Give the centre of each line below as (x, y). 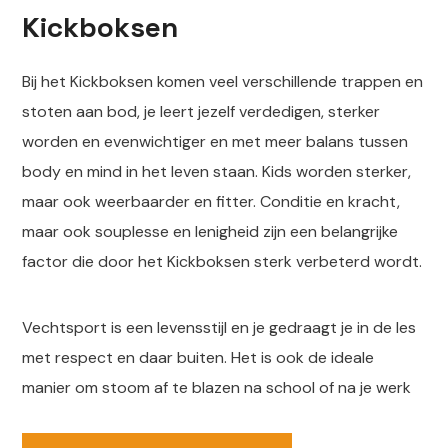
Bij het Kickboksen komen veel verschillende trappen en (223, 81)
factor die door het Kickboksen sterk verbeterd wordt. (222, 261)
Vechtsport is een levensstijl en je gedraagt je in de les (219, 327)
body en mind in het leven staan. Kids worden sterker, (217, 171)
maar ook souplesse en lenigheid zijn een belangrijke (210, 231)
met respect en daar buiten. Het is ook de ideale (198, 357)
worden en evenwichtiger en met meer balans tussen (215, 141)
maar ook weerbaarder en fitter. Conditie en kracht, (211, 201)
